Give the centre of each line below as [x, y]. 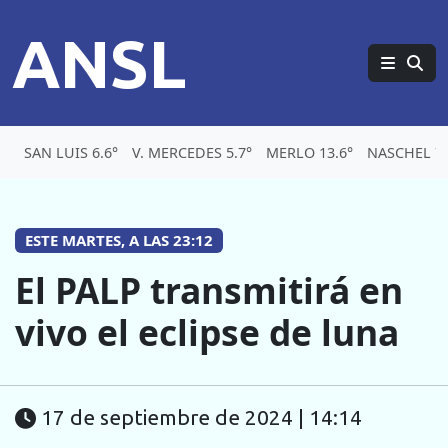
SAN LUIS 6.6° [71, 152]
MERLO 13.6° [309, 152]
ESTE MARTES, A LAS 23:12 [118, 240]
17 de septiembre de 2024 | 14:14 [201, 418]
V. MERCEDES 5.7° [192, 152]
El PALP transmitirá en [209, 290]
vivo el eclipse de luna [207, 332]
